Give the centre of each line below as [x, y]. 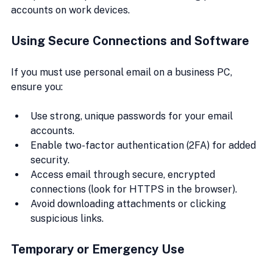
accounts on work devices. [70, 10]
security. [50, 160]
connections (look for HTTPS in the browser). [134, 189]
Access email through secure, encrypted [124, 174]
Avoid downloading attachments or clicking [129, 204]
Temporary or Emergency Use [98, 249]
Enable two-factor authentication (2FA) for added [144, 145]
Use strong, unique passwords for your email [133, 116]
